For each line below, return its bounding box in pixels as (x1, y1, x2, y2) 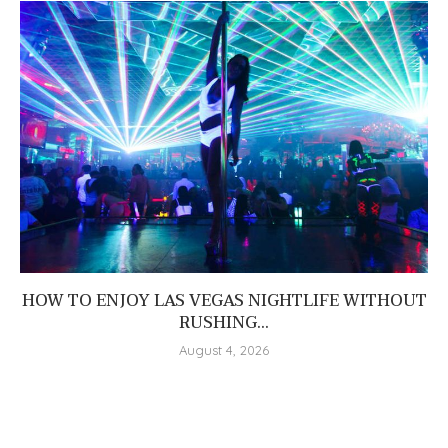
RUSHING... (179, 309, 269, 337)
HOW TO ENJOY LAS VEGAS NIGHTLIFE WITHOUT (21, 287, 427, 315)
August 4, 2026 (179, 342, 269, 358)
